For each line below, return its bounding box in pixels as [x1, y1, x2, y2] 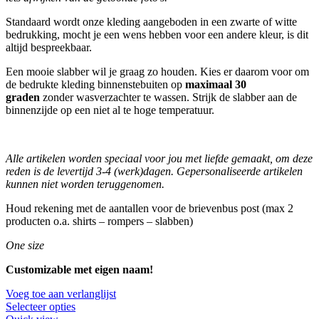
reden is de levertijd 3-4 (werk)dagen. [6, 165, 177, 178]
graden [6, 91, 40, 104]
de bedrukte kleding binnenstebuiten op [6, 78, 185, 91]
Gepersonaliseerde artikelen [177, 165, 303, 178]
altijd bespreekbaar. [6, 41, 92, 54]
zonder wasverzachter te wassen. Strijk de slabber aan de [40, 91, 297, 104]
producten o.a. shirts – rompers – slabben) [6, 215, 193, 228]
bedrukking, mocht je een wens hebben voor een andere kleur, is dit [6, 28, 308, 41]
